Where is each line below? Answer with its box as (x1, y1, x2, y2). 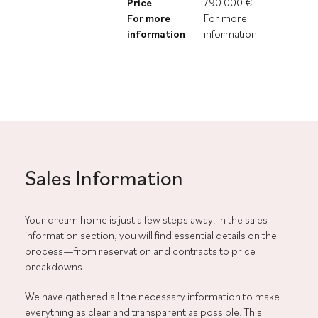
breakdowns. (25, 260, 85, 273)
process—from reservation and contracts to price (25, 244, 256, 258)
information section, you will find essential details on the (25, 229, 277, 242)
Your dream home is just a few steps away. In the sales (25, 213, 268, 226)
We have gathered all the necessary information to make (25, 290, 280, 303)
